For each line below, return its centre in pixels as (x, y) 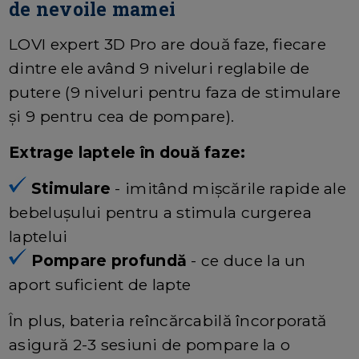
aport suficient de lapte (100, 284)
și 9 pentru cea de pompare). (122, 116)
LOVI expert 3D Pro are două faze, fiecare (168, 44)
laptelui (38, 236)
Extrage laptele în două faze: (127, 152)
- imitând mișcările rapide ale (231, 188)
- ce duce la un (248, 260)
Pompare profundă (111, 260)
